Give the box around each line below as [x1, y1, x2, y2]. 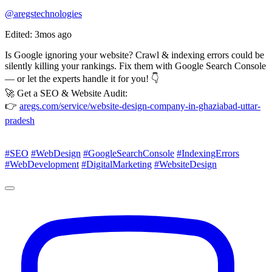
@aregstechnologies [5, 8, 82, 19]
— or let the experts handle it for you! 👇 [5, 73, 159, 84]
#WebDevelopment [5, 158, 79, 169]
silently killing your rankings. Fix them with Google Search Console [5, 60, 266, 71]
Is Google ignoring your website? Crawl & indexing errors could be [5, 49, 264, 60]
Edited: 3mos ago [5, 29, 72, 39]
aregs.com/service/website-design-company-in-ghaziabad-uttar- [19, 100, 260, 111]
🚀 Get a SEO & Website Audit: [5, 87, 127, 98]
